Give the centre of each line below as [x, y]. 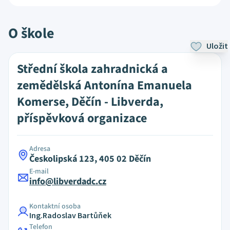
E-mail [39, 171]
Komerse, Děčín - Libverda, [90, 102]
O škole [31, 33]
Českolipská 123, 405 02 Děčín [90, 159]
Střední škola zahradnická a [92, 69]
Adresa [40, 149]
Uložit [217, 46]
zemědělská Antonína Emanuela [104, 85]
